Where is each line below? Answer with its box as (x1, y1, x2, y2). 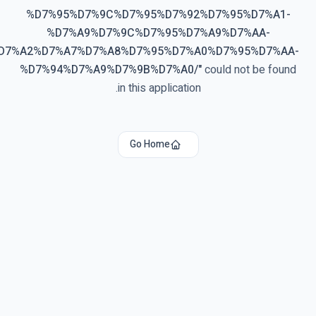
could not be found (212, 61, 307, 78)
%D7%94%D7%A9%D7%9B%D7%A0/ (30, 61, 209, 78)
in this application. (128, 80, 212, 97)
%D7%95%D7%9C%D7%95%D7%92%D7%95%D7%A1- (36, 6, 301, 23)
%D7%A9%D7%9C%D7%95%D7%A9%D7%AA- (56, 25, 281, 42)
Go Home (140, 137, 181, 152)
